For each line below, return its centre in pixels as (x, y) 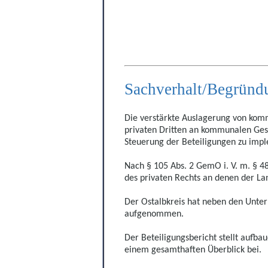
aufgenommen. (154, 214)
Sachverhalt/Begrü (186, 89)
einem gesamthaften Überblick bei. (193, 250)
